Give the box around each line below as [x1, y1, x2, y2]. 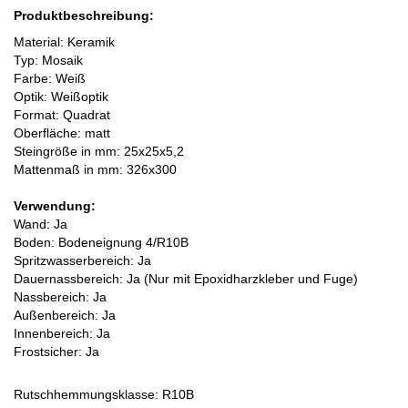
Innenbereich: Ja [14, 326, 110, 341]
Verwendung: [14, 199, 96, 213]
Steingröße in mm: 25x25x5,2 [14, 144, 184, 158]
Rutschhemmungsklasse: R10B [14, 387, 194, 402]
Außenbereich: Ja [14, 308, 116, 322]
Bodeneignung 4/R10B [58, 235, 189, 250]
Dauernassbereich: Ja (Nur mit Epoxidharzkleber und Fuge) [14, 271, 358, 286]
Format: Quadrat [14, 107, 110, 122]
